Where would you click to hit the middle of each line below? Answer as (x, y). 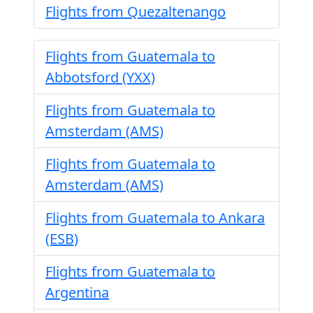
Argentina (77, 292)
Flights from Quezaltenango (136, 12)
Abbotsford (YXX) (100, 77)
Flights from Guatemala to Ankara (155, 218)
